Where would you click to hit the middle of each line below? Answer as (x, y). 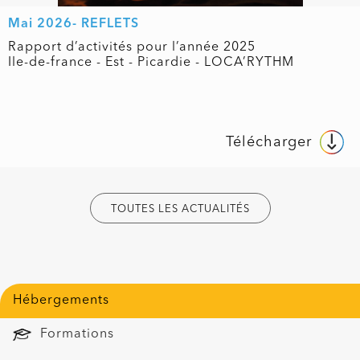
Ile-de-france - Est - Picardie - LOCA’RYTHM (151, 63)
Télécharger (269, 142)
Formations (77, 334)
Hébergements (61, 301)
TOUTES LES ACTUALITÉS (180, 209)
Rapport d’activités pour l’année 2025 (132, 47)
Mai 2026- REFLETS (74, 23)
